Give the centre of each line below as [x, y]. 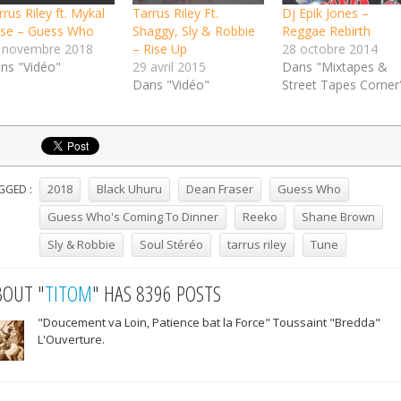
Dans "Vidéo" [171, 85]
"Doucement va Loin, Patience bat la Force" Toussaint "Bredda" [209, 323]
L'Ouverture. [71, 340]
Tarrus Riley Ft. [175, 13]
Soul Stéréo [171, 245]
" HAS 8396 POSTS [156, 294]
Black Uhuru [129, 189]
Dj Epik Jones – [325, 13]
